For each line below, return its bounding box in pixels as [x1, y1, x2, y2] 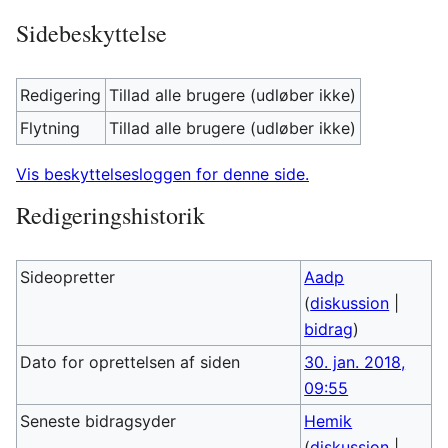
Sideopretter [20, 267, 116, 287]
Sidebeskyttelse [16, 17, 167, 49]
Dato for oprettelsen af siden [20, 352, 241, 372]
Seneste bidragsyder [20, 411, 177, 431]
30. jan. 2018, [304, 352, 406, 372]
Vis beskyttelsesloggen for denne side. [16, 164, 309, 184]
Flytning [20, 118, 81, 138]
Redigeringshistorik [16, 199, 205, 231]
